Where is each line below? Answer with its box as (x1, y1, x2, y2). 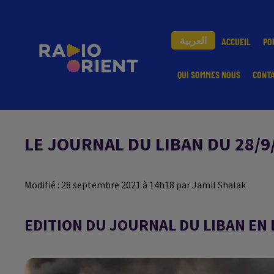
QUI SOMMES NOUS (177, 68, 240, 80)
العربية (180, 34, 207, 46)
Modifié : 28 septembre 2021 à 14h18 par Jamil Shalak (24, 179, 246, 191)
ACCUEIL (221, 35, 251, 47)
